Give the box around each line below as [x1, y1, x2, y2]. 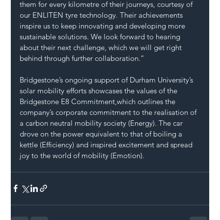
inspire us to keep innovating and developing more [20, 21, 188, 30]
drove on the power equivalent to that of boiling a [20, 129, 185, 138]
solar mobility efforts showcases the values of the [20, 85, 180, 95]
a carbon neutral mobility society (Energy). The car [20, 118, 185, 128]
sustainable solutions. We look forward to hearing [20, 31, 183, 41]
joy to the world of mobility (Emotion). [20, 150, 145, 160]
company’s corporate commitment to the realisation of [20, 107, 199, 117]
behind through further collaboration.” [20, 53, 145, 63]
